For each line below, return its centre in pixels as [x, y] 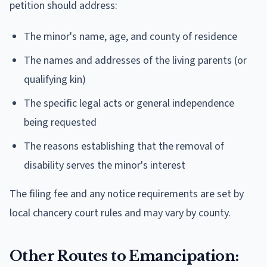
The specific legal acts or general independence [129, 103]
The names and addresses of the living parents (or [135, 60]
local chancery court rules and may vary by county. [120, 213]
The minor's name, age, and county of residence [131, 36]
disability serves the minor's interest [105, 165]
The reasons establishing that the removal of [124, 146]
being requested [60, 122]
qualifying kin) [55, 79]
